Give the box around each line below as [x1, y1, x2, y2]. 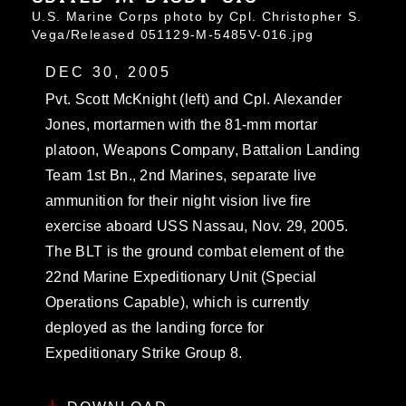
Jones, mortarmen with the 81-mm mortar [45, 116, 318, 132]
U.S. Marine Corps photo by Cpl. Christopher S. [32, 8, 362, 24]
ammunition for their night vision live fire [45, 192, 312, 208]
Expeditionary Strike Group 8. [45, 344, 243, 361]
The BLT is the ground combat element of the [45, 243, 345, 259]
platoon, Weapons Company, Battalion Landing [45, 141, 361, 158]
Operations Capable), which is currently [45, 294, 310, 310]
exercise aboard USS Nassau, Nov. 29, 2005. [45, 217, 349, 234]
